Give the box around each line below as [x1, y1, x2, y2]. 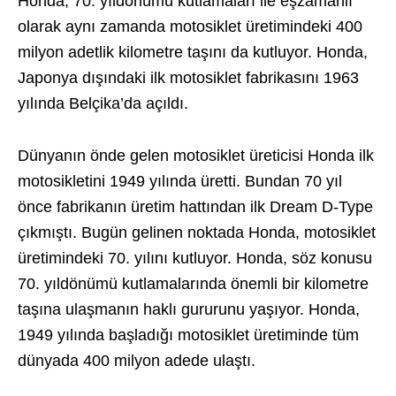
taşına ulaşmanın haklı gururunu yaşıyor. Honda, [18, 301, 360, 318]
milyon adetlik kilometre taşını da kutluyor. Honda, [18, 43, 368, 61]
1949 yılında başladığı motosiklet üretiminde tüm [18, 326, 359, 344]
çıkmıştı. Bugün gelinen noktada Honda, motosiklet [18, 224, 376, 241]
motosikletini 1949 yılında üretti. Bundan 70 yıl [18, 172, 342, 190]
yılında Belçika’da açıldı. [18, 95, 188, 112]
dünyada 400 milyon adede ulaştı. [18, 352, 255, 369]
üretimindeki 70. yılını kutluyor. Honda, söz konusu [18, 249, 372, 267]
